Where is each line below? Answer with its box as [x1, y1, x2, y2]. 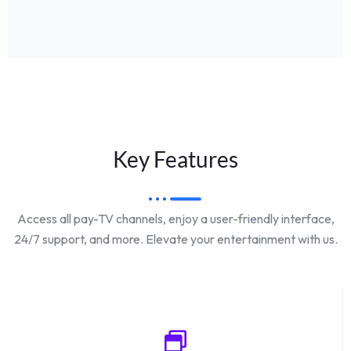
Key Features [113, 146, 238, 173]
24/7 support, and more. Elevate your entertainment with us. [13, 231, 338, 248]
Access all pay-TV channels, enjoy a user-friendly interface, [16, 211, 335, 227]
